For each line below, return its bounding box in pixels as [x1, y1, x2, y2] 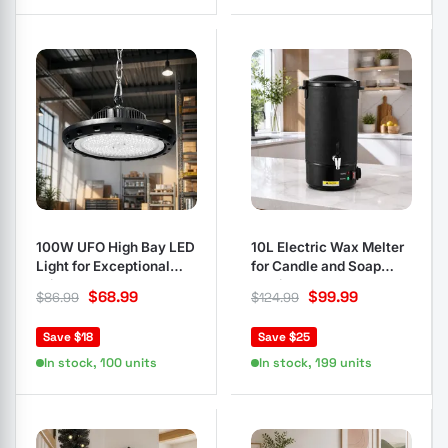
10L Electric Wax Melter [251, 239, 404, 255]
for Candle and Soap [251, 258, 381, 274]
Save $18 [43, 329, 93, 345]
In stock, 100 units [44, 355, 157, 371]
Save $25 [258, 329, 310, 345]
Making [251, 277, 299, 293]
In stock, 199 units [259, 355, 372, 371]
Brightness [36, 277, 105, 293]
